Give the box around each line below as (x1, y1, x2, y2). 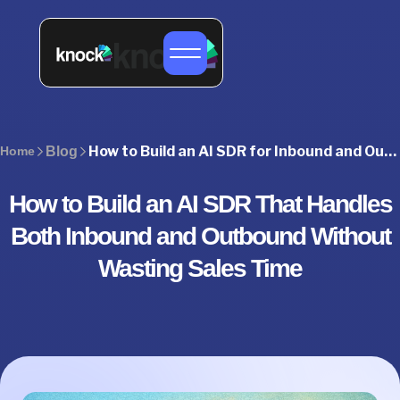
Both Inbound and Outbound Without (10, 221, 390, 250)
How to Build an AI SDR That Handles (8, 189, 392, 218)
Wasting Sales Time (98, 254, 302, 282)
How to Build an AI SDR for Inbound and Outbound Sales (384, 143, 396, 161)
